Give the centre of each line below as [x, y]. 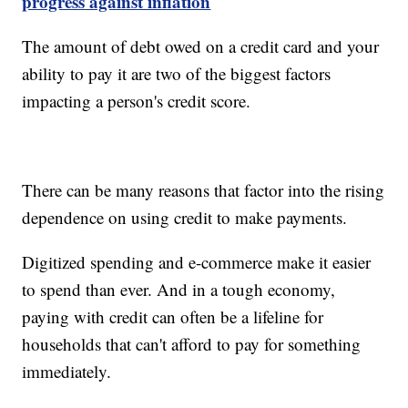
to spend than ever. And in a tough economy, [179, 289]
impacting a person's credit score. [137, 100]
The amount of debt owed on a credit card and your [201, 46]
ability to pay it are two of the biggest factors [177, 73]
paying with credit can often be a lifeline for [173, 316]
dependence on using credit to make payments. [185, 217]
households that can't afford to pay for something [192, 343]
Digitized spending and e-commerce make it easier [197, 261]
